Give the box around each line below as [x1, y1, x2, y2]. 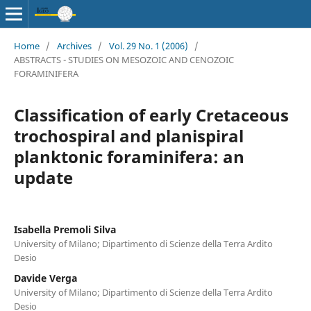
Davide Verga [13, 271, 77, 285]
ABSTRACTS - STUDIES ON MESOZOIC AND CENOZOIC [13, 53, 234, 66]
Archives [56, 39, 92, 52]
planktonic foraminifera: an [13, 144, 244, 168]
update [13, 165, 73, 189]
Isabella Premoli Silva [13, 222, 116, 236]
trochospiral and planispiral [13, 124, 244, 147]
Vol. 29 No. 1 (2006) [108, 39, 188, 52]
